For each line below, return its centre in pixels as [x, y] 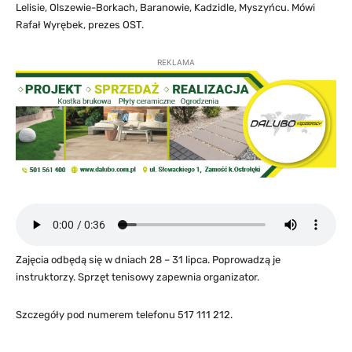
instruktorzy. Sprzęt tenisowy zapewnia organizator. [137, 277]
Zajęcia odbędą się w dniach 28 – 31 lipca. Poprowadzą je [148, 259]
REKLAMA [176, 62]
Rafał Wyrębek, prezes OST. [80, 24]
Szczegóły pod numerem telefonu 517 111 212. [124, 314]
